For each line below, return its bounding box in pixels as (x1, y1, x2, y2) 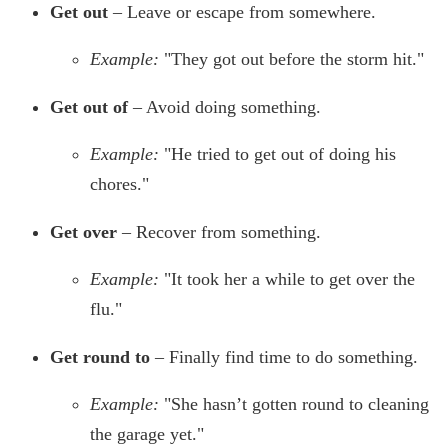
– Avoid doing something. (128, 97, 321, 118)
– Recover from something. (117, 222, 321, 243)
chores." (90, 174, 149, 195)
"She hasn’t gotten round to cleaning (164, 394, 429, 415)
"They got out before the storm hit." (164, 49, 424, 70)
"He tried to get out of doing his (164, 144, 396, 165)
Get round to (50, 347, 150, 368)
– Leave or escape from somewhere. (108, 2, 376, 23)
